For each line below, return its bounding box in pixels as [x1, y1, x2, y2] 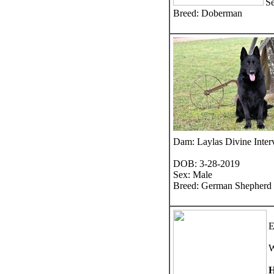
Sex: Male [173, 169, 212, 180]
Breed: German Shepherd [173, 180, 272, 191]
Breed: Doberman [173, 7, 242, 18]
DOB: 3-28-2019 [173, 158, 240, 169]
